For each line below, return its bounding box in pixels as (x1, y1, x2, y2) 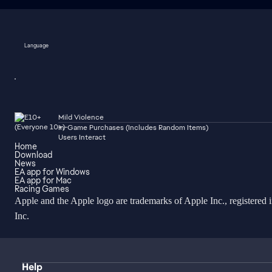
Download (15, 149, 52, 160)
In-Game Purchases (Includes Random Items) (58, 123, 208, 132)
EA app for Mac (15, 175, 72, 186)
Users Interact (58, 132, 106, 142)
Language (24, 41, 49, 49)
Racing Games (15, 183, 69, 194)
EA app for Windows (15, 166, 90, 177)
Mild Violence (58, 112, 104, 122)
